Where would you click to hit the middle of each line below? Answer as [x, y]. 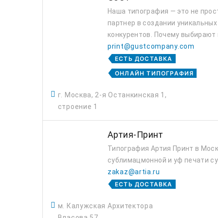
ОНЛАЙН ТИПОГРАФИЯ [154, 73]
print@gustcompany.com [151, 46]
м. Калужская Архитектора [105, 206]
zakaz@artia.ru [134, 172]
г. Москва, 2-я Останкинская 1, [112, 95]
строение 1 [78, 107]
